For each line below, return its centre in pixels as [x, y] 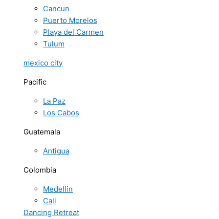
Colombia [40, 170]
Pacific [35, 82]
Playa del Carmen [73, 32]
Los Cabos [61, 112]
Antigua [56, 151]
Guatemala [42, 131]
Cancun [56, 8]
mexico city [43, 63]
